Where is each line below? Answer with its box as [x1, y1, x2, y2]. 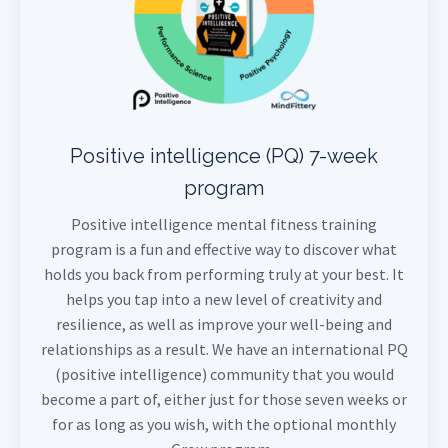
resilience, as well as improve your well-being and [56, 313, 392, 334]
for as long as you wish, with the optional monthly [52, 413, 396, 434]
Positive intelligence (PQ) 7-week [70, 143, 378, 168]
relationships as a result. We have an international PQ [40, 338, 408, 359]
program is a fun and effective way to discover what [51, 238, 397, 259]
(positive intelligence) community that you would [54, 363, 394, 384]
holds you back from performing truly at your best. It [44, 263, 404, 284]
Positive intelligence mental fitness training [71, 213, 377, 234]
